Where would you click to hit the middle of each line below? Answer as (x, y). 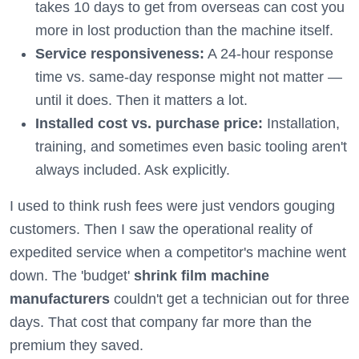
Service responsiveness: (120, 54)
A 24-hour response (269, 54)
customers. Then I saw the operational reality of (161, 229)
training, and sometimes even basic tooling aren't (191, 147)
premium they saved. (77, 345)
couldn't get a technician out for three (230, 299)
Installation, (301, 123)
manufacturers (60, 299)
